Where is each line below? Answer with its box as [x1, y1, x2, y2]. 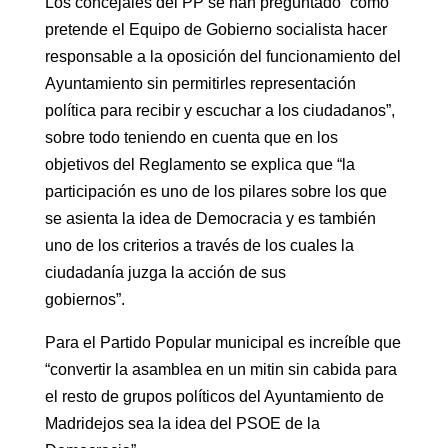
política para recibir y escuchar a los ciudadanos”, [44, 101, 395, 119]
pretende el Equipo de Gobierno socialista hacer [44, 20, 387, 38]
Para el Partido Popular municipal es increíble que [44, 333, 401, 351]
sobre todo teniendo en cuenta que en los [44, 128, 338, 146]
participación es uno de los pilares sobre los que [44, 182, 387, 200]
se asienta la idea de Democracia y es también [44, 209, 376, 227]
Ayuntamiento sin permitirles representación [44, 74, 356, 92]
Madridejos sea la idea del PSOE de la [44, 414, 320, 432]
